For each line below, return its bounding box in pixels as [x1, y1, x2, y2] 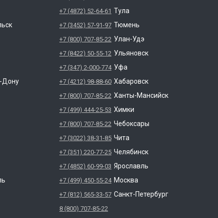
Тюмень [113, 21, 140, 29]
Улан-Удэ [113, 35, 145, 43]
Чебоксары [113, 120, 149, 127]
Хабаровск [113, 77, 148, 85]
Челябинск [113, 148, 148, 156]
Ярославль [113, 162, 148, 170]
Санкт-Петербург [113, 190, 168, 198]
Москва [113, 176, 138, 184]
